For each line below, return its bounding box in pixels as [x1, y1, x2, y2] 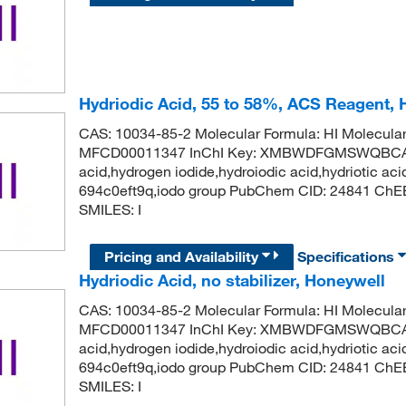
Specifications [297, 247, 399, 266]
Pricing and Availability [104, 247, 263, 266]
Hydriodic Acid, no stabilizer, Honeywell [78, 270, 385, 291]
